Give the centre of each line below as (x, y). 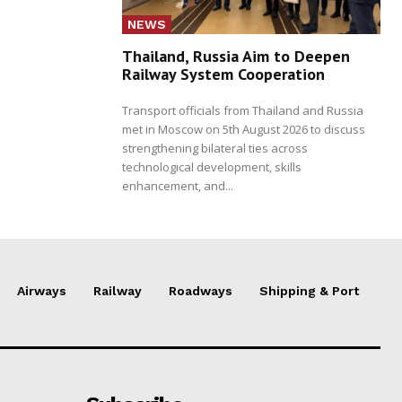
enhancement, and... (178, 185)
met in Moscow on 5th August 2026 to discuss (244, 129)
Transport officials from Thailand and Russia (243, 110)
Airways (42, 290)
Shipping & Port (309, 290)
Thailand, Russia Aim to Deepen (236, 56)
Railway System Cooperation (223, 74)
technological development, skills (212, 166)
